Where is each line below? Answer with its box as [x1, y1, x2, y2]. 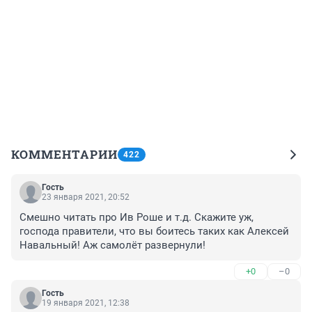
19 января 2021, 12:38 [42, 297, 130, 308]
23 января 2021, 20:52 [42, 192, 130, 202]
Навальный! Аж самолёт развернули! [19, 238, 205, 251]
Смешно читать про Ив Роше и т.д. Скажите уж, [19, 210, 253, 224]
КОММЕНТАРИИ [11, 146, 118, 162]
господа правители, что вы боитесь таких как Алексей [19, 224, 289, 237]
